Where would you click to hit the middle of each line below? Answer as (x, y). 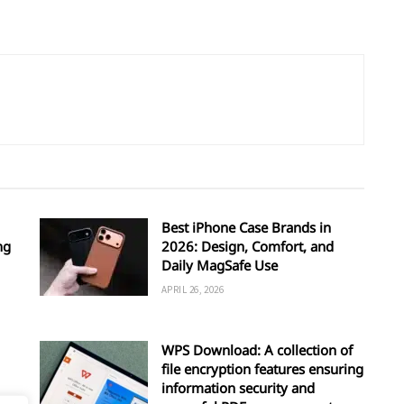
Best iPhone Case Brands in (246, 228)
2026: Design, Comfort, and (248, 247)
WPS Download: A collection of (257, 350)
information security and (238, 388)
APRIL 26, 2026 (193, 290)
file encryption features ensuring (262, 369)
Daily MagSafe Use (220, 266)
